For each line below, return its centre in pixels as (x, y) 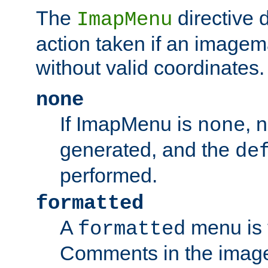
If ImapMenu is (129, 124)
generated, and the (147, 150)
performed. (109, 176)
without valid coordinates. (150, 68)
